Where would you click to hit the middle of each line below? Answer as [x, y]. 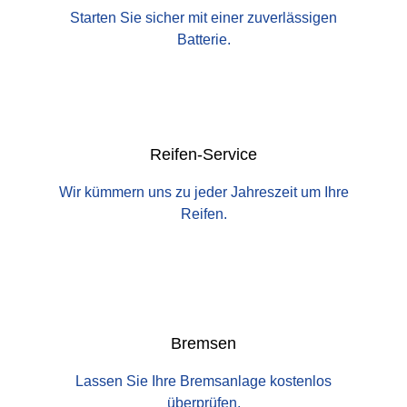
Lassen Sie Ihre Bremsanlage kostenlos [203, 382]
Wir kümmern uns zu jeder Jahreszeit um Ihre [203, 193]
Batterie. [203, 40]
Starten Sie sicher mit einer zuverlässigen [203, 18]
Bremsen [203, 344]
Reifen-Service [203, 155]
